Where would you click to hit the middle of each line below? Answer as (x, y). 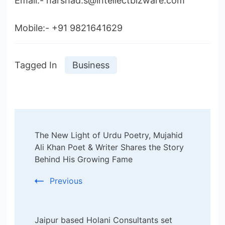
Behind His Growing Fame (84, 159)
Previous (66, 181)
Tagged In (36, 65)
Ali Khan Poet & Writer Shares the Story (109, 147)
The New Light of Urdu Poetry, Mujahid (109, 135)
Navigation (62, 149)
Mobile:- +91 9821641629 (69, 28)
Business (91, 65)
